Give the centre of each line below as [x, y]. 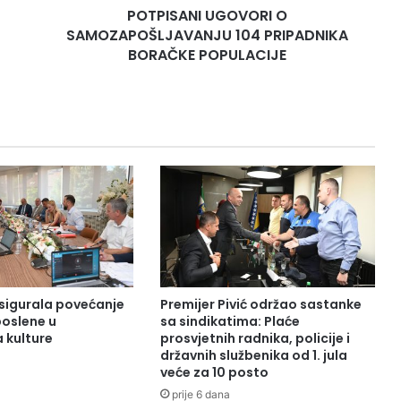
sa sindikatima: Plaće [230, 321]
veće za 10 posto [214, 372]
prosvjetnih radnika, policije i [255, 338]
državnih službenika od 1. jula [253, 355]
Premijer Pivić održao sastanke [260, 304]
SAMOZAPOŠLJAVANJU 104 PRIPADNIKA [207, 36]
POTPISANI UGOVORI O [207, 16]
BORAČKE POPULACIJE [207, 55]
